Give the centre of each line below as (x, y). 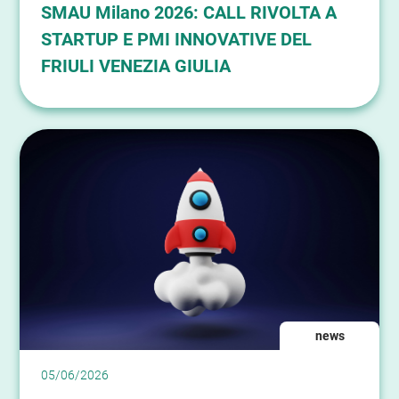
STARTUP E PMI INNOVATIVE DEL (176, 40)
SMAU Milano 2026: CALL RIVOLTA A (189, 13)
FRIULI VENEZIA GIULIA (136, 66)
